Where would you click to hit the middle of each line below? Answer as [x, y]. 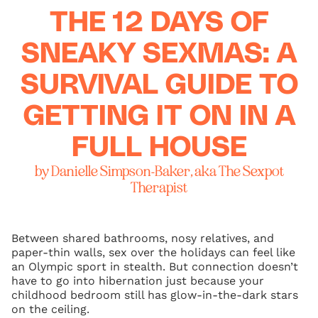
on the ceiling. [50, 309]
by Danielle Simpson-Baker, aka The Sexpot [159, 171]
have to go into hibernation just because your [138, 280]
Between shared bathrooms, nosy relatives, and [143, 238]
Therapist [159, 187]
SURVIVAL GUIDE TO [159, 85]
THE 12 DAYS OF [159, 22]
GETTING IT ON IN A [159, 116]
